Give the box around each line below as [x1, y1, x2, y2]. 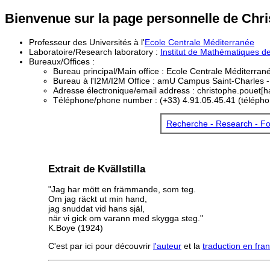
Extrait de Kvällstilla [48, 163, 145, 175]
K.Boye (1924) [48, 222, 103, 233]
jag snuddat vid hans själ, [48, 203, 145, 213]
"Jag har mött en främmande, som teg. [48, 184, 196, 194]
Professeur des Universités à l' [29, 37, 145, 47]
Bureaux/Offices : [29, 56, 95, 66]
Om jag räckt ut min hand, [48, 193, 147, 204]
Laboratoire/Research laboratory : [29, 46, 160, 57]
